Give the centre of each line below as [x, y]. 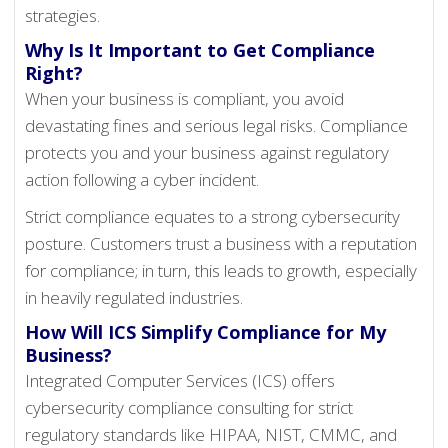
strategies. [63, 16]
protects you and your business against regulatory [207, 153]
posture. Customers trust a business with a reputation [221, 244]
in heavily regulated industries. [134, 298]
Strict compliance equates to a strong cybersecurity [213, 217]
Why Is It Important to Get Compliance [200, 50]
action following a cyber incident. [142, 180]
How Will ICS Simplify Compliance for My [206, 332]
